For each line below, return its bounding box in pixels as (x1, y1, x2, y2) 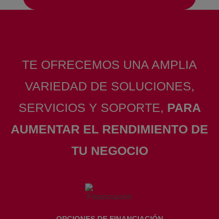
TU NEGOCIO (71, 143, 148, 157)
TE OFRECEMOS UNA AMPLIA (22, 57, 197, 71)
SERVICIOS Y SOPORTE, (18, 100, 167, 114)
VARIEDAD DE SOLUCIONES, (24, 79, 195, 93)
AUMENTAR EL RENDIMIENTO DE (11, 122, 208, 136)
